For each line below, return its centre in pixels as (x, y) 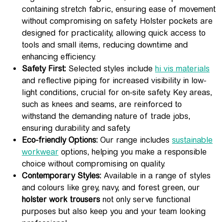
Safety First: (44, 69)
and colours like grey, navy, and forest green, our (111, 188)
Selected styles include (111, 69)
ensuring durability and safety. (76, 128)
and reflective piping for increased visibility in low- (114, 81)
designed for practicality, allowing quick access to (114, 33)
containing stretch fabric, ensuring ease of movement (119, 9)
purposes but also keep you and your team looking (114, 211)
